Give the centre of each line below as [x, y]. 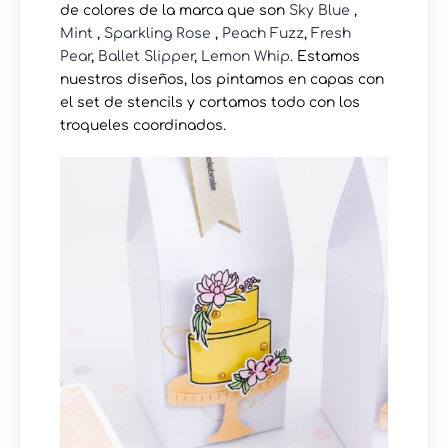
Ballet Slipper [146, 56]
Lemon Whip [245, 56]
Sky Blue [319, 10]
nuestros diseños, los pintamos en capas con [222, 79]
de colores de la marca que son [174, 10]
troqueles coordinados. [143, 125]
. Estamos [325, 56]
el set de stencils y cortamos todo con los [210, 102]
